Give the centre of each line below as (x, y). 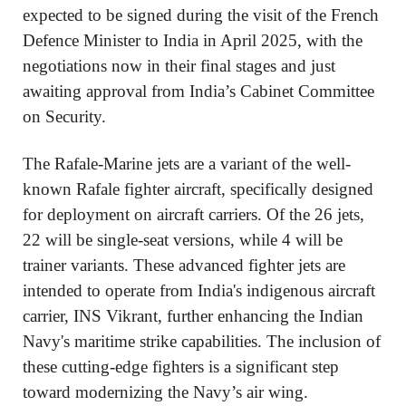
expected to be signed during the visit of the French (201, 15)
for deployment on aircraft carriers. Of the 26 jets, (193, 215)
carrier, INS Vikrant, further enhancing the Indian (193, 316)
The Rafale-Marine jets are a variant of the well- (187, 164)
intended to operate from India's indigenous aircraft (199, 291)
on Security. (64, 117)
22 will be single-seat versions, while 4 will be (183, 240)
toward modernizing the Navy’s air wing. (165, 392)
